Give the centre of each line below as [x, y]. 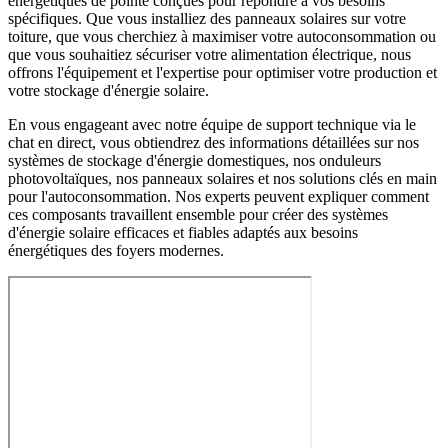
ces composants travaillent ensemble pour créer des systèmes [198, 215]
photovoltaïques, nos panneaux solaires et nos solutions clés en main [222, 179]
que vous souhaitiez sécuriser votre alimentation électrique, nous [209, 55]
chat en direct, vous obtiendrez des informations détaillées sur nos [213, 143]
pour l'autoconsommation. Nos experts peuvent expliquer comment [218, 197]
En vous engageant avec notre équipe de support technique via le [212, 125]
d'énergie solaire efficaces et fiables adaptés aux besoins [183, 233]
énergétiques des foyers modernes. [116, 251]
